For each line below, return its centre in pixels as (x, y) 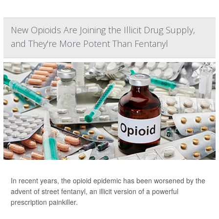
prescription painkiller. (44, 202)
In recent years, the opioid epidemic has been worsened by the (108, 181)
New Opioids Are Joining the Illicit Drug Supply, (103, 30)
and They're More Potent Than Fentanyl (89, 44)
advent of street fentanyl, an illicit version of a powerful (95, 191)
